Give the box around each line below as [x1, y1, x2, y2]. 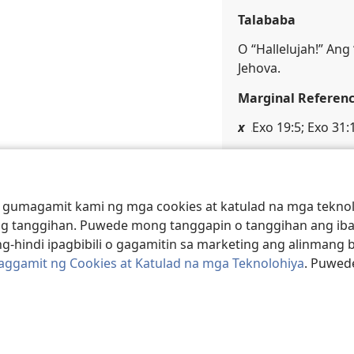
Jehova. [238, 59, 281, 77]
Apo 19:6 [251, 149, 303, 168]
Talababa [238, 11, 296, 29]
